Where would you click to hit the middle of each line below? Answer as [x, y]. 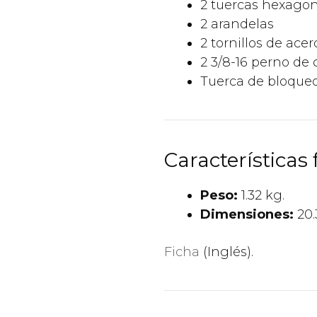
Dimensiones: [249, 215]
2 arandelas [237, 24]
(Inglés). [226, 252]
